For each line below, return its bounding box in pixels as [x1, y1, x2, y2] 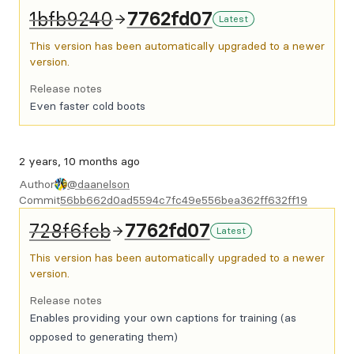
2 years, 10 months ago [19, 154, 140, 168]
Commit [19, 193, 60, 207]
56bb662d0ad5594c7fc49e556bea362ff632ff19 [60, 193, 307, 207]
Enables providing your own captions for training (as [29, 311, 296, 325]
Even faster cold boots [29, 99, 145, 113]
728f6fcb [29, 219, 111, 243]
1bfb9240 [29, 7, 113, 31]
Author [19, 177, 55, 191]
